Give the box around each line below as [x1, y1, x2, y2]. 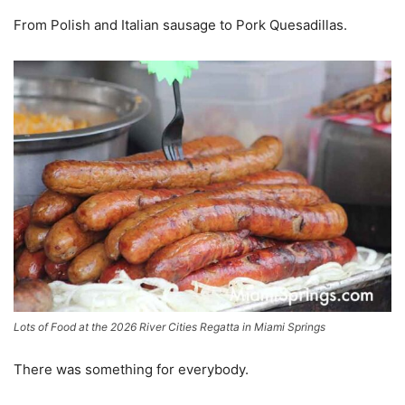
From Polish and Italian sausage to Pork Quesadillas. [14, 15, 347, 33]
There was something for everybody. [14, 361, 249, 379]
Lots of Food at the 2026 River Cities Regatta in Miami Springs [14, 320, 325, 334]
